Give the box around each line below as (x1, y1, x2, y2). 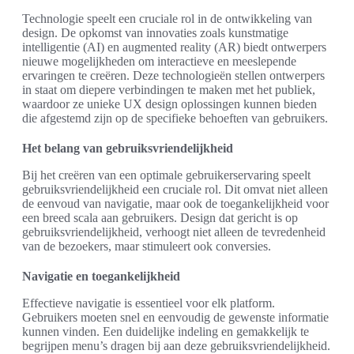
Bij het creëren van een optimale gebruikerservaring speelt (22, 168, 311, 183)
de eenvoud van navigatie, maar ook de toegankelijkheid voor (22, 197, 329, 211)
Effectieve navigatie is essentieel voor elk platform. (22, 296, 275, 311)
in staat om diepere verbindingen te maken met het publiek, (22, 83, 315, 97)
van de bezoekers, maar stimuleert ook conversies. (22, 239, 271, 254)
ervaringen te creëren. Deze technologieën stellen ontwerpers (22, 69, 325, 83)
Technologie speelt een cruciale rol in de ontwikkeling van (22, 12, 312, 26)
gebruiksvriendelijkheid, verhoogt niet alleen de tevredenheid (22, 225, 326, 239)
